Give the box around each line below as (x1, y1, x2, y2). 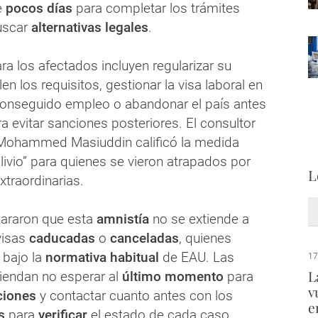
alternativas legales (28, 19, 148, 36)
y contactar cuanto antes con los (36, 287, 233, 305)
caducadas (29, 230, 95, 247)
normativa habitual (45, 249, 159, 266)
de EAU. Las (159, 249, 234, 266)
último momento (122, 268, 224, 285)
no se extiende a (149, 211, 249, 228)
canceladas (110, 230, 179, 247)
